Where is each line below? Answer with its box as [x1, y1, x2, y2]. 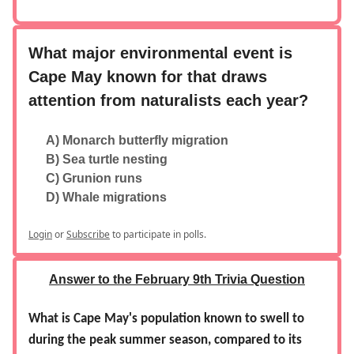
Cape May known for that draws [28, 67, 267, 85]
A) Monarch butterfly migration [46, 133, 228, 147]
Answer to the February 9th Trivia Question [49, 272, 305, 286]
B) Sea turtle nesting [46, 152, 168, 166]
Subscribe [66, 227, 110, 241]
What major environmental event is [28, 43, 292, 62]
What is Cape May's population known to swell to [28, 311, 304, 326]
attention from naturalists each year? [28, 91, 308, 109]
